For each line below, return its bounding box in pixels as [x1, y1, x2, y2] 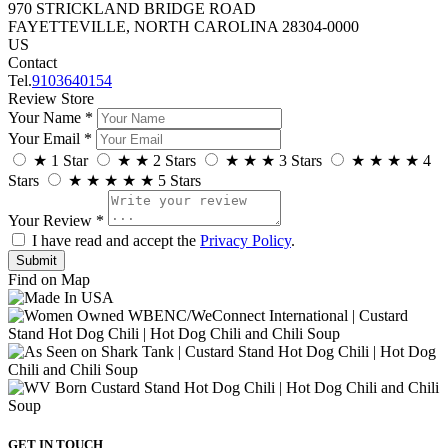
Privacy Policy [200, 231, 291, 249]
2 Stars [153, 151, 196, 169]
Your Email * [8, 129, 92, 147]
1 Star [51, 151, 88, 169]
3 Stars [279, 151, 322, 169]
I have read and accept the [28, 231, 200, 249]
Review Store [8, 89, 94, 107]
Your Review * [8, 211, 104, 229]
